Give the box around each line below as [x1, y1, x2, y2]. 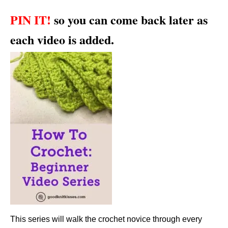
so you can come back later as [51, 11, 208, 28]
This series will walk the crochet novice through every [10, 215, 202, 223]
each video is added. [10, 31, 114, 48]
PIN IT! [10, 11, 51, 28]
